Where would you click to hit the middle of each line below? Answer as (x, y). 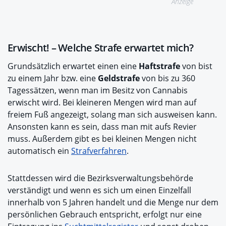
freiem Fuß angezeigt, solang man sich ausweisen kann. (112, 114)
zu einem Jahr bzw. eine (53, 78)
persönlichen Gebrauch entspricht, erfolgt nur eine (105, 214)
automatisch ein (39, 151)
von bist (197, 66)
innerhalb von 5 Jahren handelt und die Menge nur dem (113, 202)
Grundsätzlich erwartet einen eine (73, 66)
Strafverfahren (99, 151)
